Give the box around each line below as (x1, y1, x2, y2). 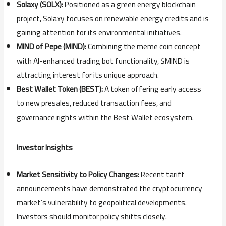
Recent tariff (139, 166, 185, 182)
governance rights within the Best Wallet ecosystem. (17, 109, 194, 125)
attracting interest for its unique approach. (17, 67, 159, 82)
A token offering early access (103, 81, 202, 96)
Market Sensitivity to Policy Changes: (17, 166, 140, 182)
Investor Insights (17, 140, 73, 155)
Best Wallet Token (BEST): (17, 81, 103, 96)
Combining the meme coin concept (86, 39, 201, 54)
